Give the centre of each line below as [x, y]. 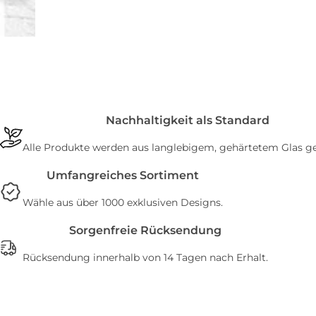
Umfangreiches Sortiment [123, 175]
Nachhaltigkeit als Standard [187, 120]
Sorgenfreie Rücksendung [145, 230]
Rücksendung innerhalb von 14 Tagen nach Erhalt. [145, 257]
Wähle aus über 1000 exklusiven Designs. [123, 202]
